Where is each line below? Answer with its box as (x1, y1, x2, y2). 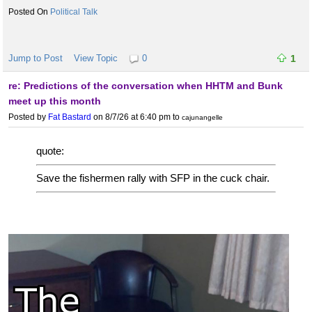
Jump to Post (8, 53, 63, 64)
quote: (36, 145, 64, 157)
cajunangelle (182, 114, 223, 122)
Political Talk (50, 7, 97, 17)
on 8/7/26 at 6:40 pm (91, 112, 171, 123)
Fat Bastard (48, 112, 91, 123)
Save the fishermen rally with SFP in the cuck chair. (36, 172, 270, 185)
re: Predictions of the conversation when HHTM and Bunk (8, 80, 283, 92)
